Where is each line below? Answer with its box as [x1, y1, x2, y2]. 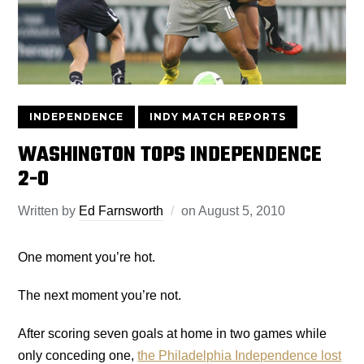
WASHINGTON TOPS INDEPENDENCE [18, 138, 323, 171]
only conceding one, [18, 348, 138, 362]
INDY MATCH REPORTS [149, 110, 287, 123]
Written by [18, 203, 80, 218]
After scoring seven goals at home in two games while [18, 326, 327, 340]
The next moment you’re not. [18, 288, 182, 302]
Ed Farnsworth [79, 203, 164, 218]
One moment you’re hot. [18, 249, 156, 264]
